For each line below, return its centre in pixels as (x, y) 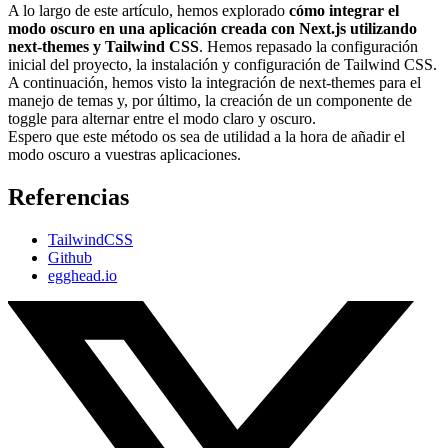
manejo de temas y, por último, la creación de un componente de (210, 101)
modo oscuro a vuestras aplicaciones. (124, 155)
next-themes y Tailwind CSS (103, 47)
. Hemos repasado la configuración (308, 47)
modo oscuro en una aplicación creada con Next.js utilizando (212, 29)
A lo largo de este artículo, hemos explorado (148, 11)
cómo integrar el (344, 11)
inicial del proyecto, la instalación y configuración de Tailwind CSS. (222, 65)
